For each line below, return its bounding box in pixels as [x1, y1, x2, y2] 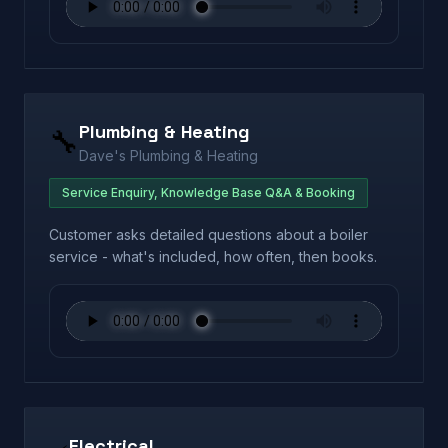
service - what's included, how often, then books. [49, 248, 377, 265]
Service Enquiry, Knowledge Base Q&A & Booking [62, 185, 355, 200]
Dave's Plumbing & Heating [79, 147, 258, 164]
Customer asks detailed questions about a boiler [49, 226, 368, 243]
